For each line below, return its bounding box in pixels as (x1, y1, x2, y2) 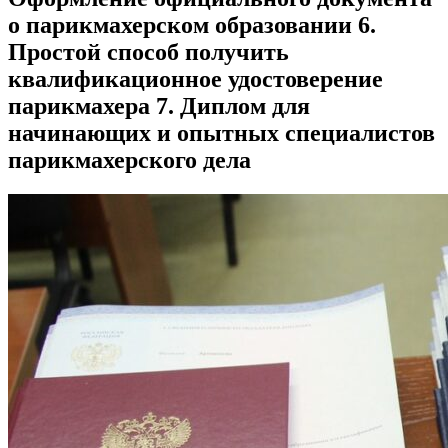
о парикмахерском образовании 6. (8, 11, 376, 38)
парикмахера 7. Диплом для (8, 92, 310, 119)
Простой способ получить (8, 38, 289, 65)
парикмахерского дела (8, 146, 251, 173)
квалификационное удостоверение (8, 65, 383, 92)
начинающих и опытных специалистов (8, 119, 435, 146)
